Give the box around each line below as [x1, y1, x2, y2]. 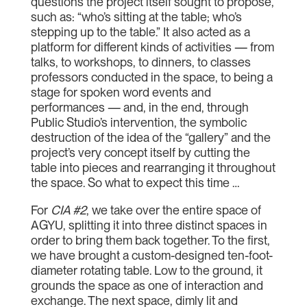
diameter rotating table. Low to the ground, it [30, 263, 262, 278]
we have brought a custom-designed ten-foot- [30, 248, 273, 262]
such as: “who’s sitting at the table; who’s [30, 10, 242, 24]
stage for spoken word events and [30, 85, 211, 99]
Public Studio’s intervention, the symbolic [30, 115, 247, 130]
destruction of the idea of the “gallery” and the [30, 130, 271, 145]
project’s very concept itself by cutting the [30, 145, 250, 160]
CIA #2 [50, 203, 86, 217]
